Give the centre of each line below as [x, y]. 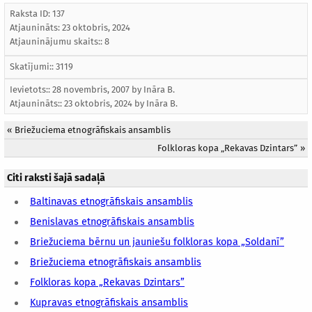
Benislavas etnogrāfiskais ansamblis [112, 222]
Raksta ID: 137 [37, 14]
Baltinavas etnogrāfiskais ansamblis [111, 202]
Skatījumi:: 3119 [41, 67]
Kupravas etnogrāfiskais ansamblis [109, 303]
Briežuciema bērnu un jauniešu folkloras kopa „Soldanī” [157, 242]
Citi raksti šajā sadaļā [56, 178]
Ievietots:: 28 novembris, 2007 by [77, 90]
